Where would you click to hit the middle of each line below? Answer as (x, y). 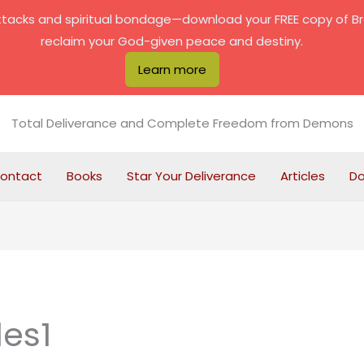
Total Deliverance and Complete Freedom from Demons (182, 123)
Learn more (172, 69)
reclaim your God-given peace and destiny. (172, 41)
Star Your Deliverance (191, 176)
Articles (303, 176)
